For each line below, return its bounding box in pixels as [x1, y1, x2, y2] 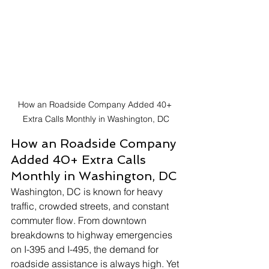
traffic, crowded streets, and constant [11, 200, 171, 213]
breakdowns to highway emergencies [11, 229, 175, 241]
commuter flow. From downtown [11, 214, 149, 227]
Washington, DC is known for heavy [11, 186, 165, 198]
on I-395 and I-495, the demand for [11, 243, 161, 256]
